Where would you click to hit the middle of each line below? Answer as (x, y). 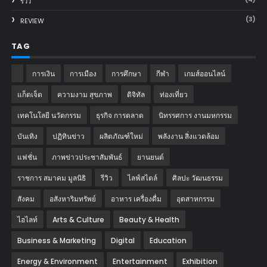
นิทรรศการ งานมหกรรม (195, 115)
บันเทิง (27, 136)
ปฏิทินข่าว (68, 136)
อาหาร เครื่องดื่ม (136, 198)
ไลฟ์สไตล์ (142, 178)
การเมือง (83, 73)
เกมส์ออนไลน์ (204, 73)
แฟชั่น (27, 157)
